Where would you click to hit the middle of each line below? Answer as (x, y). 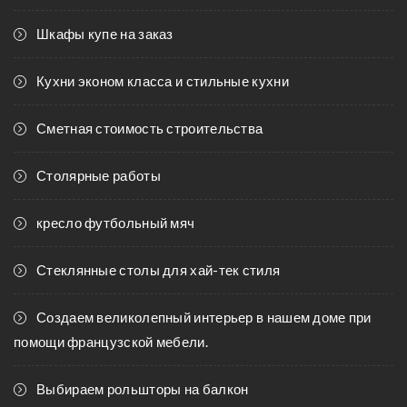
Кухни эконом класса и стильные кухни (163, 81)
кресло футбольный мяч (116, 223)
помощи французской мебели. (111, 342)
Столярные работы (99, 175)
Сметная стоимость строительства (150, 128)
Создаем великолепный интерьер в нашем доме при (204, 317)
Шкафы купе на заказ (105, 34)
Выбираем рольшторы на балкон (143, 389)
